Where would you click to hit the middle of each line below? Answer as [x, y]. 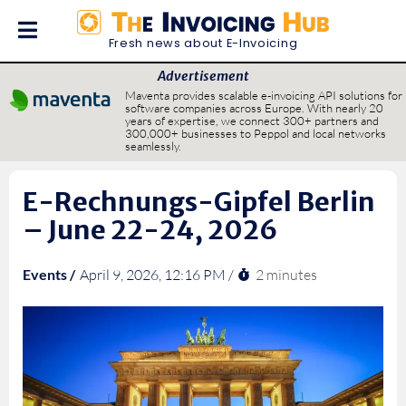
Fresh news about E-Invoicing [203, 43]
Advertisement [203, 76]
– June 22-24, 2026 [150, 230]
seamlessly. [153, 146]
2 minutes [286, 274]
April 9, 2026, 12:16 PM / [157, 275]
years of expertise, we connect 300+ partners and [252, 121]
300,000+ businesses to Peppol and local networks [256, 133]
